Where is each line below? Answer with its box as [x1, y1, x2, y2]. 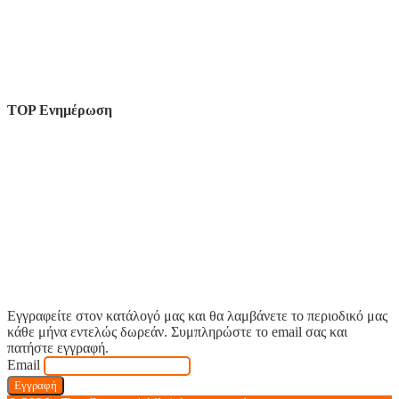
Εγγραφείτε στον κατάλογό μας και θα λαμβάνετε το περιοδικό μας [7, 308, 387, 324]
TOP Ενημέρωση [7, 102, 112, 118]
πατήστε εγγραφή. [7, 340, 109, 356]
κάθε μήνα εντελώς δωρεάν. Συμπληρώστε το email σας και [7, 324, 347, 340]
